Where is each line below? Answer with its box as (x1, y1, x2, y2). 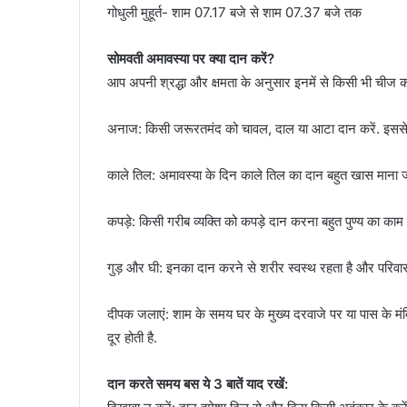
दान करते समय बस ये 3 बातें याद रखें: (107, 374, 288, 392)
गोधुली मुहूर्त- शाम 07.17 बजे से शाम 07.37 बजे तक (107, 3, 362, 21)
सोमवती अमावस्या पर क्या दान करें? (107, 49, 274, 67)
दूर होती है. (107, 328, 157, 346)
